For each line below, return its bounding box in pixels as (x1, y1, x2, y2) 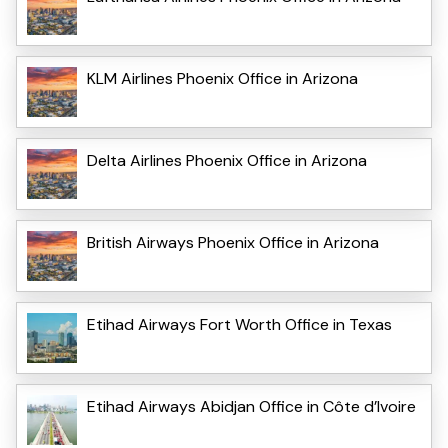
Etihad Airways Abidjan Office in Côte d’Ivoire (87, 396, 416, 418)
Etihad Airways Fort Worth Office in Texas (87, 314, 392, 336)
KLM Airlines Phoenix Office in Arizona (87, 68, 358, 90)
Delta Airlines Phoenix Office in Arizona (87, 150, 367, 172)
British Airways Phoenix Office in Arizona (87, 232, 379, 254)
